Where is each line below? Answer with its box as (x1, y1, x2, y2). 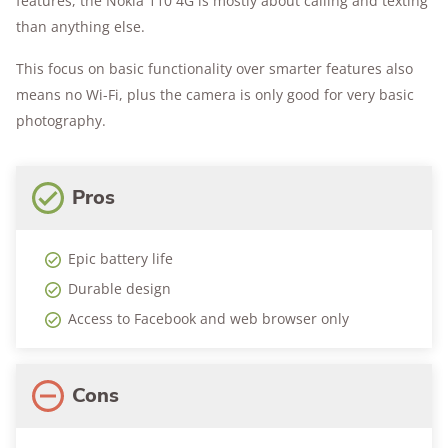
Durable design (68, 279, 171, 299)
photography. (16, 111, 106, 131)
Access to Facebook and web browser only (68, 309, 349, 329)
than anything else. (16, 17, 145, 37)
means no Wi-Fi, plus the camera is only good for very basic (16, 85, 414, 105)
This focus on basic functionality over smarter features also (16, 59, 413, 79)
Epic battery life (68, 249, 173, 269)
